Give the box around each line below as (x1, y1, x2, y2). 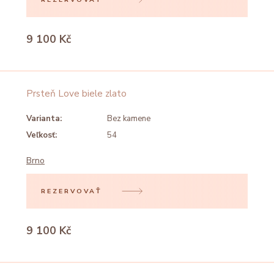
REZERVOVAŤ (41, 186, 103, 196)
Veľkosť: (26, 130, 57, 141)
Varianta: (26, 113, 62, 125)
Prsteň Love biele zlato (26, 87, 127, 100)
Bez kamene (107, 113, 150, 125)
